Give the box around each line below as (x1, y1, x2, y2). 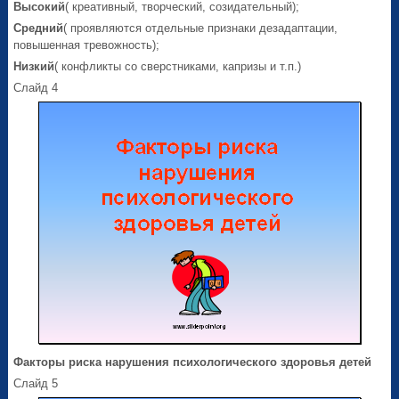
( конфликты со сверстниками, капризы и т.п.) (54, 60, 302, 74)
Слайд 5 (13, 377, 59, 391)
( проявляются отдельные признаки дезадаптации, (63, 21, 338, 36)
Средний (13, 21, 64, 36)
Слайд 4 (13, 81, 59, 95)
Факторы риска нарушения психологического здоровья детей (13, 355, 372, 370)
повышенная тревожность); (13, 38, 160, 53)
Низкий (13, 60, 55, 74)
